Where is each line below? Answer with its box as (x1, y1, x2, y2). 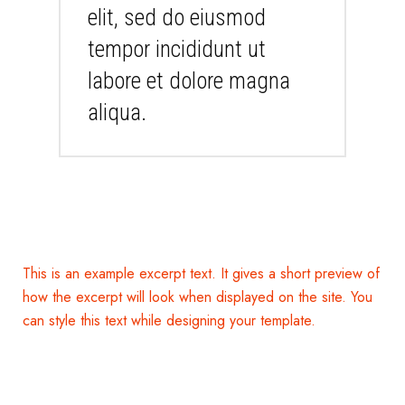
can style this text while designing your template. (23, 310, 316, 332)
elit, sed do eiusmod (88, 5, 267, 32)
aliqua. (88, 99, 147, 127)
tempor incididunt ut (88, 36, 267, 63)
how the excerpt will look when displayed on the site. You (23, 287, 373, 308)
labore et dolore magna (88, 68, 291, 95)
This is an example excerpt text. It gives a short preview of (23, 263, 381, 285)
